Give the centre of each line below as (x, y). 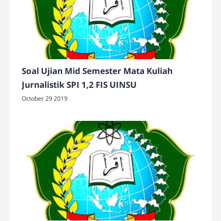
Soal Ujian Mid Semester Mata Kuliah (97, 71)
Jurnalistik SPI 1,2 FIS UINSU (79, 85)
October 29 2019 (45, 99)
